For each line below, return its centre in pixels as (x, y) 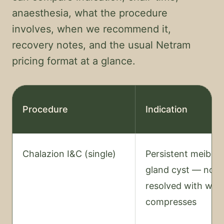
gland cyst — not (182, 170)
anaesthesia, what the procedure (90, 13)
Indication (166, 109)
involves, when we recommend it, (91, 29)
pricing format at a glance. (74, 61)
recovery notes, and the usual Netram (101, 45)
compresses (171, 202)
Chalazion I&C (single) (69, 154)
